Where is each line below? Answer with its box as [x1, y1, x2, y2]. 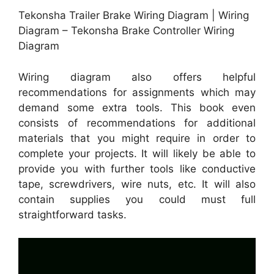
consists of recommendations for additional [18, 116, 256, 129]
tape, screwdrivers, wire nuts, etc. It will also [18, 177, 256, 190]
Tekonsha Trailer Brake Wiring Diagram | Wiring [18, 9, 249, 22]
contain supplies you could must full [18, 193, 256, 206]
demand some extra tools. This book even [18, 101, 256, 114]
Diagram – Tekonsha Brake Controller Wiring [18, 24, 234, 37]
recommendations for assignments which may [18, 86, 256, 98]
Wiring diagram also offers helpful [18, 70, 256, 83]
